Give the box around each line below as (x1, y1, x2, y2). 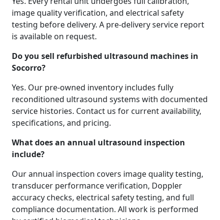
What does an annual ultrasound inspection (12, 137, 185, 148)
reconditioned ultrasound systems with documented (12, 94, 208, 105)
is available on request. (12, 31, 97, 42)
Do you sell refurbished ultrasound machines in (12, 51, 198, 61)
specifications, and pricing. (12, 117, 111, 128)
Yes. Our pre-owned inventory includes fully (12, 82, 173, 93)
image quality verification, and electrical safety (12, 7, 184, 18)
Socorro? (12, 62, 48, 73)
